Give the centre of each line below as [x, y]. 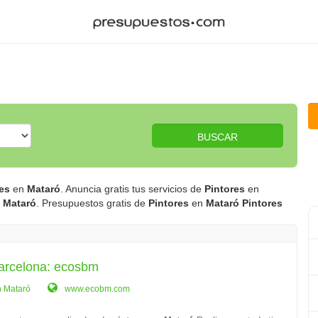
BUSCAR [218, 137]
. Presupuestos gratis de [92, 203]
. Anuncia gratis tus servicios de [132, 189]
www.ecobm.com [97, 289]
